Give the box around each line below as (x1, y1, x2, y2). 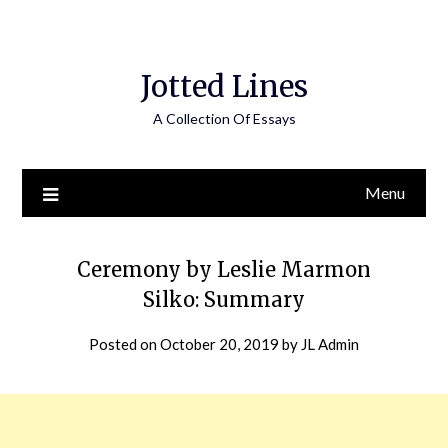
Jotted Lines (140, 68, 308, 105)
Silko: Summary (143, 287, 305, 312)
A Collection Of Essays (152, 110, 296, 127)
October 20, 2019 (160, 335, 279, 353)
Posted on (89, 335, 160, 353)
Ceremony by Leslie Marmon (77, 257, 371, 282)
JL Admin (301, 335, 359, 353)
